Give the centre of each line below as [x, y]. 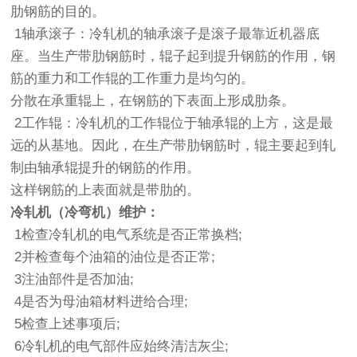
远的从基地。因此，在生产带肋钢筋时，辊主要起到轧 [173, 146]
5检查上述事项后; [70, 324]
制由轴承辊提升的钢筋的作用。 [108, 168]
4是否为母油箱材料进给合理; [104, 302]
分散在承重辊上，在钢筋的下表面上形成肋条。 [155, 101]
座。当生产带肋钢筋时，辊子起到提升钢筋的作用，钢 [173, 57]
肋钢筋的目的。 [60, 12]
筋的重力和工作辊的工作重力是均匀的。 [135, 79]
